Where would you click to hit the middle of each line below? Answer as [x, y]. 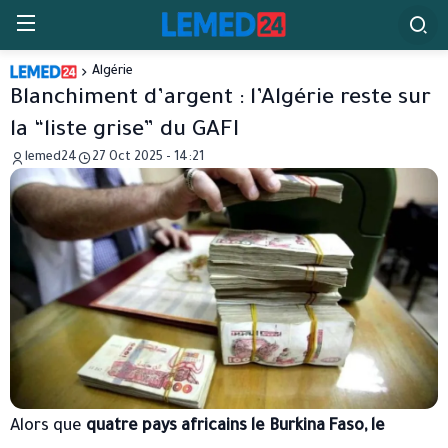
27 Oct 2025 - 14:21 [148, 158]
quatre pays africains [166, 426]
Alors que [48, 426]
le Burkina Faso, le [318, 426]
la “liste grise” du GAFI [124, 132]
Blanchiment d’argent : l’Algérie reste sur [220, 100]
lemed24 [51, 158]
